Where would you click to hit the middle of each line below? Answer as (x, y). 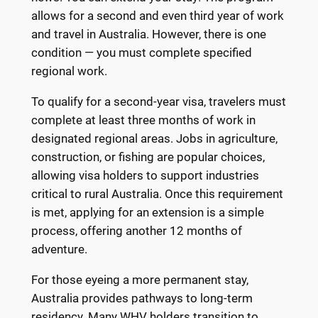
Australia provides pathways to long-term (142, 298)
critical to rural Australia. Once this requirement (157, 194)
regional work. (69, 71)
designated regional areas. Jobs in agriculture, (154, 139)
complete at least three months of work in (143, 120)
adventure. (59, 250)
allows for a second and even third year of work (157, 16)
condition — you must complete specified (141, 53)
